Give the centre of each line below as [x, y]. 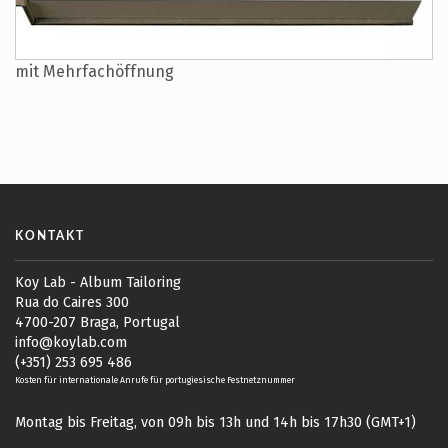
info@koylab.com [71, 343]
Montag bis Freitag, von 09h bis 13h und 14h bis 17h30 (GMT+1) [215, 423]
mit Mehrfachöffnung [94, 72]
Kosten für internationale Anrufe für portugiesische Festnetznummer [155, 379]
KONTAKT [50, 236]
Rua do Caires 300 [72, 303]
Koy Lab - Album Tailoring [98, 283]
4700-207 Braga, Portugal [97, 323]
